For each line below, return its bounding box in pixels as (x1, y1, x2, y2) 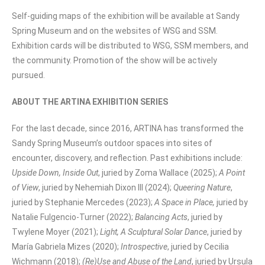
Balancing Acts (135, 212, 188, 222)
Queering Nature (173, 182, 231, 192)
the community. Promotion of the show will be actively (12, 55, 217, 65)
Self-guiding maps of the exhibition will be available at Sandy (12, 11, 240, 21)
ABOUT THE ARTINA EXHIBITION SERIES (12, 96, 168, 106)
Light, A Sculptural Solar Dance (100, 227, 207, 237)
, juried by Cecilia (167, 241, 229, 251)
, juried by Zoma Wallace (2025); (98, 167, 219, 177)
